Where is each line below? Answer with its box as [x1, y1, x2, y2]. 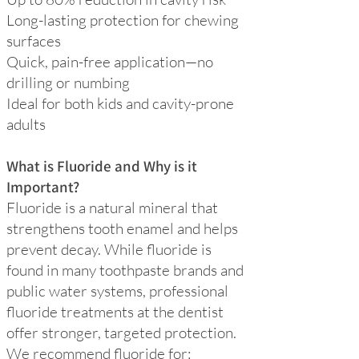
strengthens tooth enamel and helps [6, 219, 238, 238]
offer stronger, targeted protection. [6, 323, 236, 342]
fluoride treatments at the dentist [6, 302, 224, 321]
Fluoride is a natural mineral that [6, 198, 218, 217]
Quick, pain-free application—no [6, 52, 213, 71]
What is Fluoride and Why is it [6, 156, 197, 175]
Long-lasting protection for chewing [6, 10, 239, 30]
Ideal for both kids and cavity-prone [6, 94, 234, 113]
